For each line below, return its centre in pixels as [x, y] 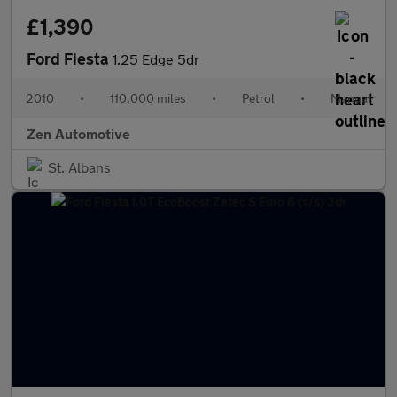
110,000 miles [148, 98]
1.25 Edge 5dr [156, 59]
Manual [351, 98]
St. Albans [79, 167]
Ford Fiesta [70, 58]
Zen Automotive [78, 133]
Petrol [258, 98]
